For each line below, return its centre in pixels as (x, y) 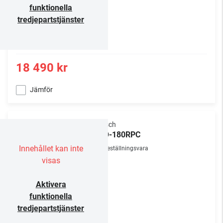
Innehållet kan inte (51, 149)
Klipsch (105, 124)
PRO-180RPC (117, 135)
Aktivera (51, 184)
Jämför (41, 90)
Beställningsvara (126, 148)
